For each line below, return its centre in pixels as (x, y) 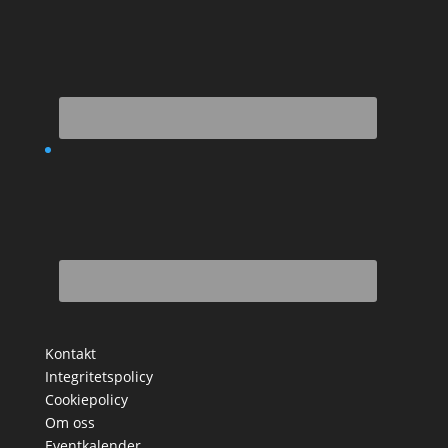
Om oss (69, 422)
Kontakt (70, 353)
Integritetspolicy (98, 376)
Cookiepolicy (86, 399)
